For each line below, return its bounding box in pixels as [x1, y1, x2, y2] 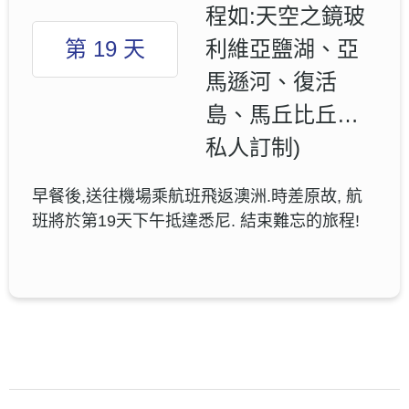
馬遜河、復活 [205, 68, 337, 94]
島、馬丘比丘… [205, 101, 359, 127]
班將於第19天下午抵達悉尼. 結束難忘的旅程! [32, 211, 360, 230]
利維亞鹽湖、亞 [205, 36, 359, 61]
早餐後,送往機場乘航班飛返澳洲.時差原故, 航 [32, 186, 362, 205]
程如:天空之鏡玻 [205, 3, 365, 28]
